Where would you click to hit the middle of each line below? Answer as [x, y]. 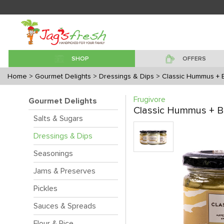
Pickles [45, 188]
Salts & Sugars [58, 118]
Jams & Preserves [64, 171]
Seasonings [53, 153]
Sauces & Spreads [65, 206]
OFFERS [194, 59]
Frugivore [149, 99]
